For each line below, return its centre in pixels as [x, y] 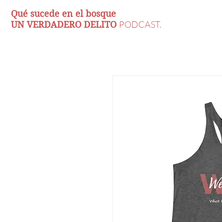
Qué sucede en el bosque [63, 14]
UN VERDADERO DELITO [65, 25]
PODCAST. [140, 24]
